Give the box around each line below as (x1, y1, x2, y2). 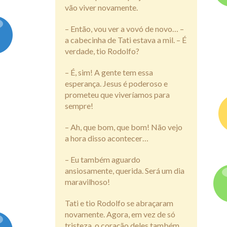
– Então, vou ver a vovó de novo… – (65, 23, 184, 33)
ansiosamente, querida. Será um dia (65, 165, 184, 175)
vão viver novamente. (65, 2, 138, 12)
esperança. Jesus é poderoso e (65, 78, 168, 88)
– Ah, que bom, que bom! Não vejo (65, 122, 182, 132)
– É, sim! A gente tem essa (65, 67, 153, 77)
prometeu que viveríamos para (65, 89, 170, 99)
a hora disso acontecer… (65, 133, 148, 143)
